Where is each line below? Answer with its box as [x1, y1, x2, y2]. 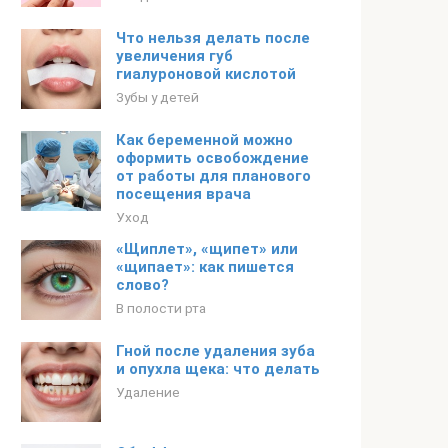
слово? [116, 276, 169, 294]
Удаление [116, 384, 180, 400]
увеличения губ [116, 47, 233, 65]
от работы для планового [116, 167, 311, 185]
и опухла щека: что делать [116, 360, 320, 378]
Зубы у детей [116, 89, 199, 105]
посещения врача [116, 185, 251, 203]
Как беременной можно [116, 131, 293, 149]
